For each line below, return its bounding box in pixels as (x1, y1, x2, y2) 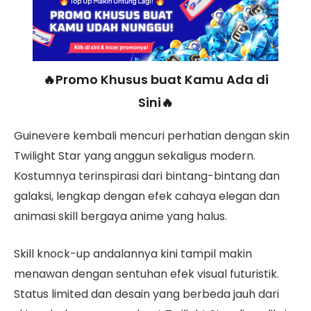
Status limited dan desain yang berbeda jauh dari (14, 285, 279, 302)
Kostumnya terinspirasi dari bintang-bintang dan (14, 167, 280, 184)
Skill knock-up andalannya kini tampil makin (14, 245, 252, 262)
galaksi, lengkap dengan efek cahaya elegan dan (14, 187, 280, 204)
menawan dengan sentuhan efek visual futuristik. (14, 265, 279, 282)
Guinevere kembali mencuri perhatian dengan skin (14, 127, 289, 144)
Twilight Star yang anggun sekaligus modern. (14, 147, 255, 164)
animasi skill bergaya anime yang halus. (14, 208, 230, 224)
